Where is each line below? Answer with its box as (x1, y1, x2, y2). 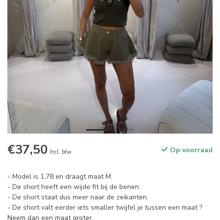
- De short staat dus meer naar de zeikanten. (7, 192, 148, 202)
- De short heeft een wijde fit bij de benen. (7, 182, 140, 192)
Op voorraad (168, 145, 213, 155)
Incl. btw (50, 148, 71, 156)
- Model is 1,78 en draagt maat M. (7, 172, 112, 182)
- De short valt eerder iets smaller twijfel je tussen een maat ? (7, 203, 202, 213)
